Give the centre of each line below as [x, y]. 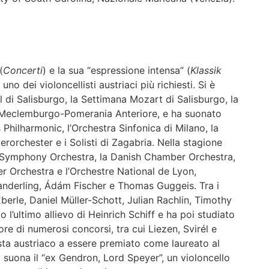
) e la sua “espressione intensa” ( [116, 70]
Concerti [23, 70]
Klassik [206, 70]
